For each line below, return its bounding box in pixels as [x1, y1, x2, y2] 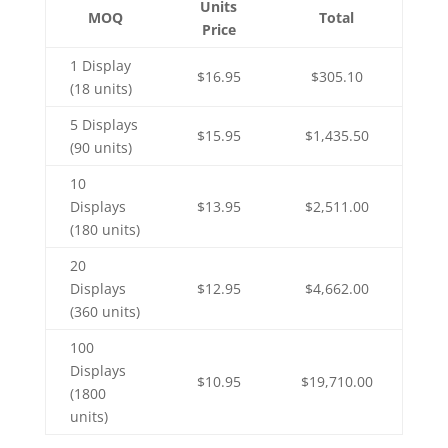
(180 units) [69, 220, 140, 239]
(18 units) [69, 79, 132, 98]
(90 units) [69, 138, 132, 157]
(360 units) [69, 302, 140, 321]
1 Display [69, 56, 131, 75]
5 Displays [69, 115, 138, 134]
